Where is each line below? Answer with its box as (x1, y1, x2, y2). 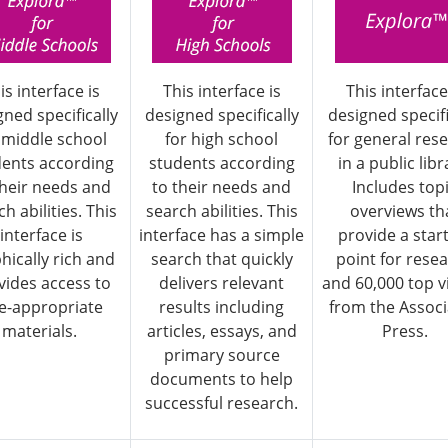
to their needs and (152, 176, 291, 199)
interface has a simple (139, 224, 304, 247)
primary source (163, 344, 280, 367)
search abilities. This (145, 200, 298, 223)
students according (148, 152, 295, 175)
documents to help (150, 368, 293, 391)
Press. (381, 320, 428, 343)
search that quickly (150, 248, 293, 271)
